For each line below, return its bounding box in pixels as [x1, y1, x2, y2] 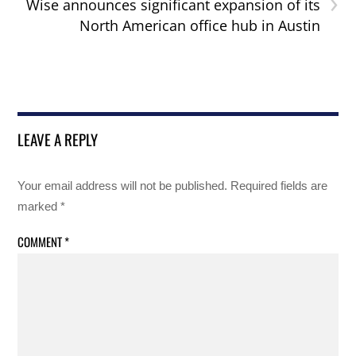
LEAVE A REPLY [17, 127, 99, 150]
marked [17, 199, 61, 213]
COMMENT [17, 232, 65, 250]
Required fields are [230, 178, 328, 192]
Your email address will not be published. [17, 178, 228, 192]
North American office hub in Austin [79, 15, 320, 35]
